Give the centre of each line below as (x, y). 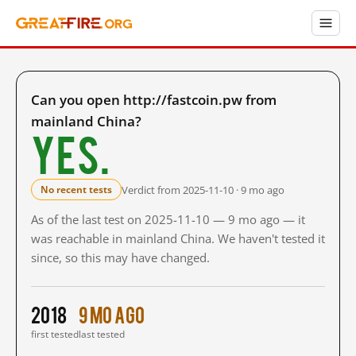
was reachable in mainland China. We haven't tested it (178, 238)
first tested (55, 334)
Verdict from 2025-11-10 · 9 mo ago (203, 190)
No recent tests (76, 190)
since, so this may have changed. (120, 257)
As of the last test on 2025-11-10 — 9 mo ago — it (168, 219)
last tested (102, 334)
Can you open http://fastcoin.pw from (154, 100)
